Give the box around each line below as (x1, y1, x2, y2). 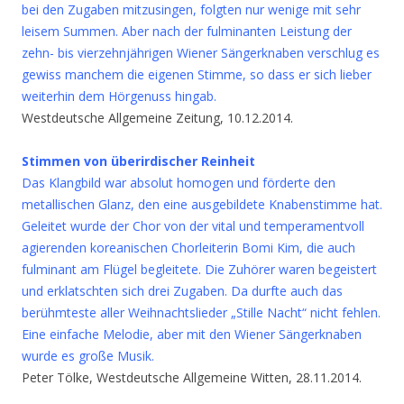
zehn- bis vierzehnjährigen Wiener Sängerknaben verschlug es (22, 44, 380, 61)
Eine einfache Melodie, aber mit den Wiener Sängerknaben (22, 326, 362, 343)
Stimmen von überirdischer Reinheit (22, 152, 255, 170)
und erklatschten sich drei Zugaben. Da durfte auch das (22, 282, 343, 299)
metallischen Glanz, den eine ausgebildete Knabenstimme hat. (22, 196, 382, 213)
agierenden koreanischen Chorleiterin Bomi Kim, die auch (22, 239, 355, 256)
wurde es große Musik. (22, 347, 154, 364)
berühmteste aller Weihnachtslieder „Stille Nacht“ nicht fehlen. (22, 304, 381, 321)
